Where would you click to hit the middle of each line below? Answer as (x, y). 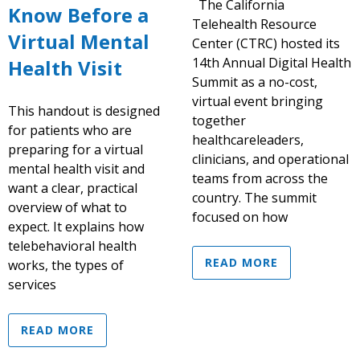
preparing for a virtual (76, 149)
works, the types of (66, 265)
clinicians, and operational (270, 159)
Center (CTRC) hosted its (266, 43)
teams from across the (260, 178)
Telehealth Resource (254, 24)
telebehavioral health (72, 245)
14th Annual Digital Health (272, 62)
